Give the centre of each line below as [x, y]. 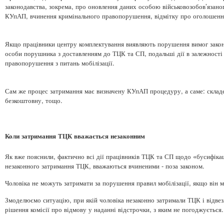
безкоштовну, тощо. [34, 100]
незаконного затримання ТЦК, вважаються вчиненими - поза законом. [105, 165]
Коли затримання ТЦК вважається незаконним [75, 135]
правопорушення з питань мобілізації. [60, 62]
